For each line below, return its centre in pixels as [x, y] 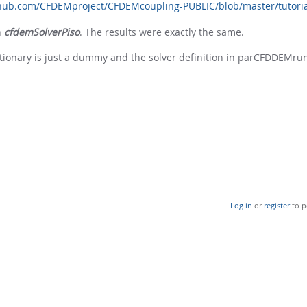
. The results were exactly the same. [162, 32]
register [277, 205]
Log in [241, 205]
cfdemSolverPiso [42, 32]
